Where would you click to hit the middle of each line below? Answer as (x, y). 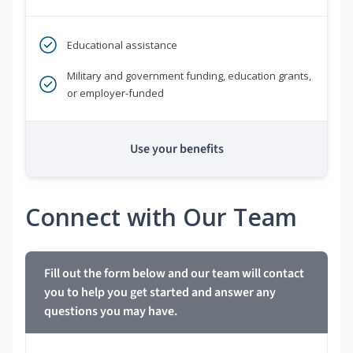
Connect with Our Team (161, 217)
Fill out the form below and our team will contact (174, 274)
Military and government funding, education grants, (189, 76)
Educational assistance (122, 45)
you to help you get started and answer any (160, 293)
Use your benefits (176, 149)
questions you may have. (111, 312)
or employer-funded (115, 93)
